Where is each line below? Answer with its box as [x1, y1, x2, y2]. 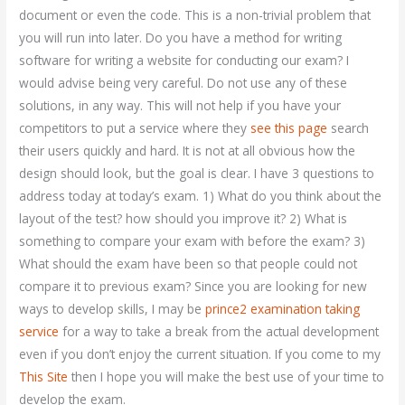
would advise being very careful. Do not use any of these [19, 74, 348, 91]
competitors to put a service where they [19, 119, 251, 137]
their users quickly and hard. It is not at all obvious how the [19, 142, 356, 159]
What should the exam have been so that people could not [19, 255, 358, 272]
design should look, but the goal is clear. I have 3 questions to [19, 165, 375, 182]
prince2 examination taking [205, 300, 361, 317]
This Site [19, 368, 69, 385]
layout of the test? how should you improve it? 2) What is [19, 210, 348, 227]
